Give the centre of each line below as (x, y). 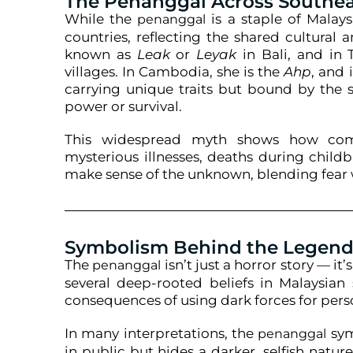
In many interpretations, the (161, 333)
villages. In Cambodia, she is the (175, 72)
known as (101, 54)
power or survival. (123, 106)
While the (101, 19)
